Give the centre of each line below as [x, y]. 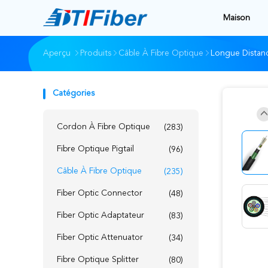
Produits [96, 53]
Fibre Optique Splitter [98, 260]
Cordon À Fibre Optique [103, 127]
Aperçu [57, 53]
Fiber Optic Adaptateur [100, 215]
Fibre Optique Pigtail [95, 149]
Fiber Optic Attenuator [100, 237]
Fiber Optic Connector [100, 193]
